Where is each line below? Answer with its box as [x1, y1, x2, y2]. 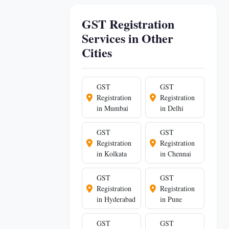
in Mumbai [97, 103, 128, 113]
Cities [82, 43, 112, 61]
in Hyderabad [97, 194, 135, 204]
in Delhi [160, 103, 184, 113]
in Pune [160, 194, 182, 204]
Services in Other [82, 29, 173, 47]
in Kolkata [97, 149, 127, 158]
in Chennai [160, 149, 191, 158]
